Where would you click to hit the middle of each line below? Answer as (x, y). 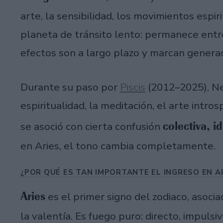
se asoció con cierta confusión (92, 127)
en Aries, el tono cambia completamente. (118, 146)
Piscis (133, 87)
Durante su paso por (70, 87)
